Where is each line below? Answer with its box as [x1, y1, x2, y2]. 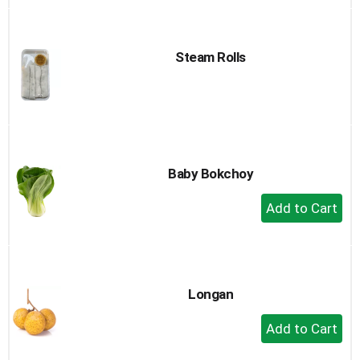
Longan [188, 286, 233, 302]
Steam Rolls [175, 49, 246, 65]
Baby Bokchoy [168, 166, 253, 182]
